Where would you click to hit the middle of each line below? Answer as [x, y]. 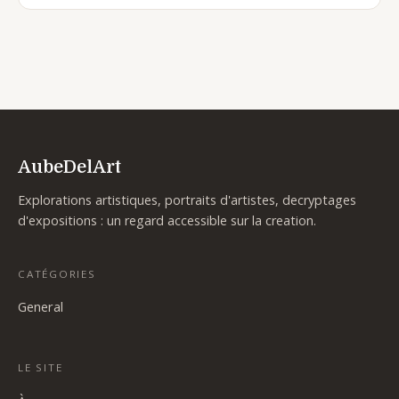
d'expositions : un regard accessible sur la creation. [167, 221]
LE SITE [41, 368]
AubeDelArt [69, 167]
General [41, 307]
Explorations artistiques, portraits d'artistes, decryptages [187, 200]
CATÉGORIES [57, 273]
